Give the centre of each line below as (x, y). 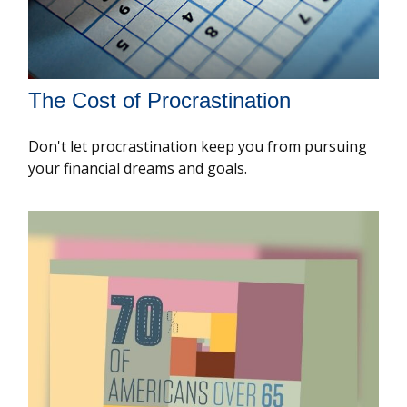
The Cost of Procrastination (160, 100)
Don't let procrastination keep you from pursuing (198, 146)
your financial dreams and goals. (138, 168)
